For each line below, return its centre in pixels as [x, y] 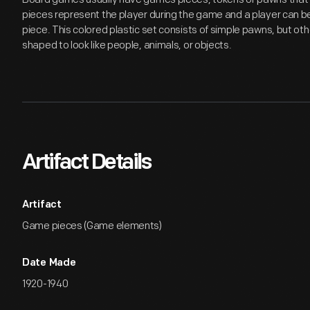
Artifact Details [86, 163]
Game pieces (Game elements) [92, 226]
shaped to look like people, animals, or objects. [127, 45]
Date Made [49, 263]
